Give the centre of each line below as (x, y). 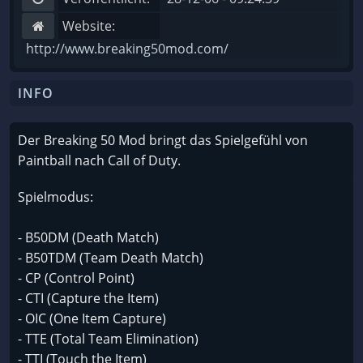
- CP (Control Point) (76, 278)
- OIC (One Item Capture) (92, 318)
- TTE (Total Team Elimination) (108, 339)
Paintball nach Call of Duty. (99, 160)
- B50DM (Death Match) (88, 237)
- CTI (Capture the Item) (88, 298)
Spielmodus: (56, 197)
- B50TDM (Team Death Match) (111, 258)
